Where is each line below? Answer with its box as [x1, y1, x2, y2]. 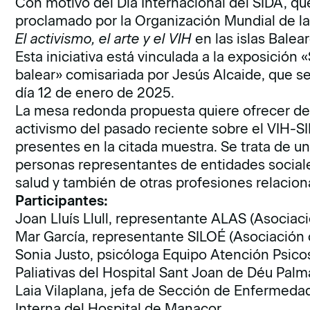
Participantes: [15, 192, 109, 209]
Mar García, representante [15, 228, 188, 245]
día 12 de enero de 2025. [15, 84, 175, 101]
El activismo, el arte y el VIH [15, 30, 192, 47]
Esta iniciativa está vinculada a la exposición [15, 48, 302, 65]
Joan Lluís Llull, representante [15, 210, 212, 227]
